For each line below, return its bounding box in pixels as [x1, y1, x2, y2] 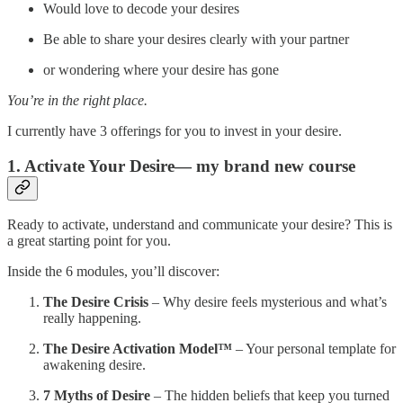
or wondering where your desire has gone [43, 62, 279, 78]
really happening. [43, 310, 141, 327]
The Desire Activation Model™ [43, 341, 232, 357]
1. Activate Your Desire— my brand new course [7, 156, 355, 175]
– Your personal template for [232, 341, 396, 357]
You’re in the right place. [7, 93, 148, 109]
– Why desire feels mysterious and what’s [148, 294, 387, 310]
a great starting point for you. [7, 233, 171, 249]
